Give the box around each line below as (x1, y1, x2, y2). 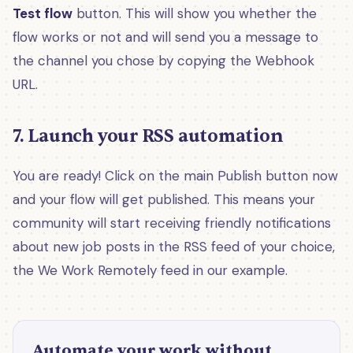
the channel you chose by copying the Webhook (13, 51, 314, 69)
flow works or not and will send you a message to (13, 28, 318, 46)
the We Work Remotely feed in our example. (13, 261, 288, 279)
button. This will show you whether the (72, 4, 317, 22)
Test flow (13, 4, 72, 22)
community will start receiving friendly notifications (13, 214, 331, 232)
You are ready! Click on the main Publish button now (13, 166, 338, 184)
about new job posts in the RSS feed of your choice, (13, 237, 335, 255)
